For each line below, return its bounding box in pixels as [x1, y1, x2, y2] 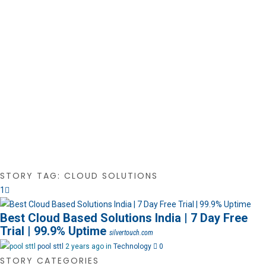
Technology [113, 242, 151, 251]
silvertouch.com [109, 229, 153, 237]
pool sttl [37, 242, 64, 251]
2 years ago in [65, 242, 113, 251]
